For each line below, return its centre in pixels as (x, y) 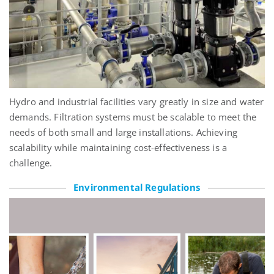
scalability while (45, 148)
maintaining (106, 148)
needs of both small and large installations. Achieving (124, 132)
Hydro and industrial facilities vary (84, 102)
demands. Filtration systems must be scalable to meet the (133, 117)
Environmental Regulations (137, 187)
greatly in (180, 102)
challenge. (31, 163)
